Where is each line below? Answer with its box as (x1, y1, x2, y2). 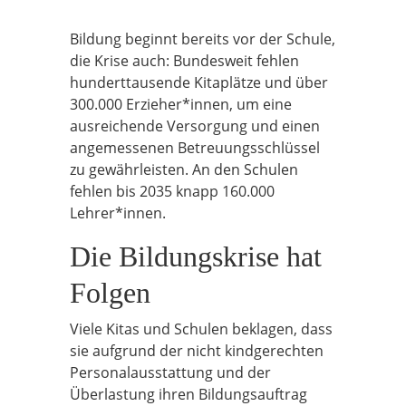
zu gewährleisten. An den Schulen (70, 159, 298, 179)
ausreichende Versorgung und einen (70, 116, 320, 136)
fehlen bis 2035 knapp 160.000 (70, 181, 275, 201)
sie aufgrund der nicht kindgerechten (70, 341, 324, 361)
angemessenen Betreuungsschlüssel (70, 138, 320, 158)
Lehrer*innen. (70, 203, 166, 223)
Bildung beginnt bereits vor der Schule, (70, 29, 335, 49)
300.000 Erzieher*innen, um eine (70, 94, 292, 114)
